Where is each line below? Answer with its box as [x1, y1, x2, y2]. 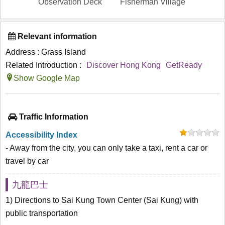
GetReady [166, 60, 202, 69]
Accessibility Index [6, 130, 77, 139]
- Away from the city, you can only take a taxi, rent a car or [6, 143, 207, 152]
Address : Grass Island [6, 47, 86, 56]
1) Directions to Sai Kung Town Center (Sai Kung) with [6, 195, 198, 204]
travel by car [6, 156, 49, 165]
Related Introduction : [6, 60, 81, 69]
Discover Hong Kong [86, 60, 161, 69]
